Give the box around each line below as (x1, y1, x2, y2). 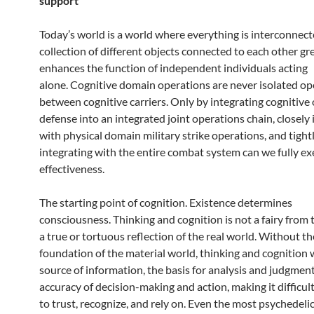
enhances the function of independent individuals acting (39, 61, 308, 74)
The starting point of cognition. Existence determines (39, 196, 292, 209)
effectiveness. (39, 162, 104, 175)
